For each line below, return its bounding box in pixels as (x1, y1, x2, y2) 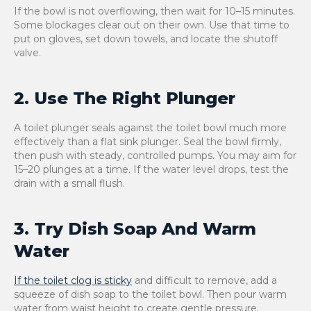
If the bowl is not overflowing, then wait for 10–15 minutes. (14, 5, 295, 17)
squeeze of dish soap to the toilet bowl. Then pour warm (14, 288, 287, 301)
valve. (14, 47, 44, 59)
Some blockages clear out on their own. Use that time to (14, 19, 289, 31)
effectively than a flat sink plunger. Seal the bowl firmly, (14, 135, 281, 148)
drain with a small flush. (14, 177, 125, 190)
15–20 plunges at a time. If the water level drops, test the (14, 163, 289, 176)
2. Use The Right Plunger (14, 88, 235, 108)
